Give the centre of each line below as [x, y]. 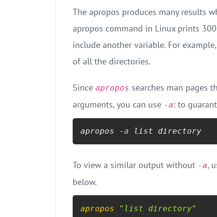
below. [85, 182]
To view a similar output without [135, 165]
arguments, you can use [118, 104]
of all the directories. [112, 61]
